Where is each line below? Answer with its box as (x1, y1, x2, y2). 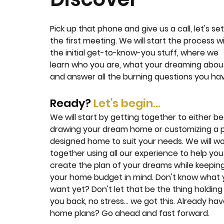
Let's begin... (93, 95, 161, 111)
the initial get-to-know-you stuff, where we (50, 47, 219, 58)
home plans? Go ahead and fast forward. (50, 207, 210, 219)
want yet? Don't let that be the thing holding (50, 183, 223, 195)
